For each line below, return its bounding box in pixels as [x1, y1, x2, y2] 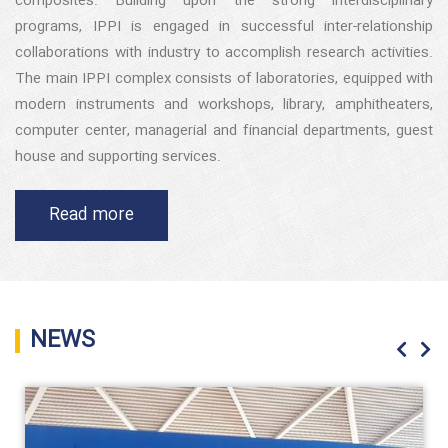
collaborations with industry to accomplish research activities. [15, 41, 433, 65]
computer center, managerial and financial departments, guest [15, 119, 433, 143]
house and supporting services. [15, 145, 221, 169]
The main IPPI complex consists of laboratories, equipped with [15, 67, 433, 91]
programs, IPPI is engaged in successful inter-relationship [15, 15, 433, 39]
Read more [49, 201, 134, 229]
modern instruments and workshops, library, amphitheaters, [15, 93, 433, 117]
